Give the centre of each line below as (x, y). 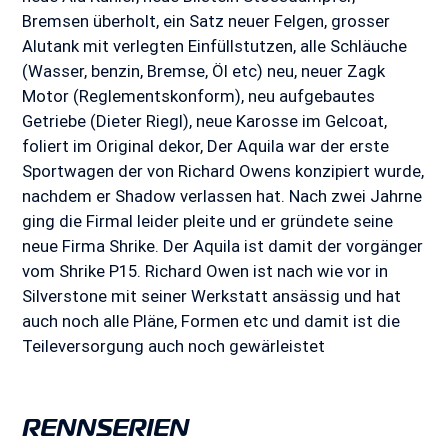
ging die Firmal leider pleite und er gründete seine (208, 221)
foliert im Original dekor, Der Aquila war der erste (206, 146)
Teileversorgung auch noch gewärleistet (174, 346)
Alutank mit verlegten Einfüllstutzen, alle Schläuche (215, 46)
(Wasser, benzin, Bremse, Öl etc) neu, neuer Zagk (204, 71)
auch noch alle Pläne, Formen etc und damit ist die (211, 321)
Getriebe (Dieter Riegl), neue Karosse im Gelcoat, (205, 121)
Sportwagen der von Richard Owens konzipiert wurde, (223, 171)
